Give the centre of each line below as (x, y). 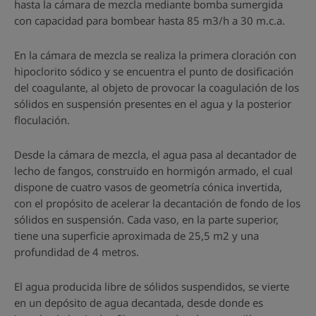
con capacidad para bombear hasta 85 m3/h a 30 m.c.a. (150, 20)
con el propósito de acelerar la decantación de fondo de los (157, 203)
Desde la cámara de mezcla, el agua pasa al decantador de (155, 154)
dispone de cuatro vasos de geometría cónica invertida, (148, 187)
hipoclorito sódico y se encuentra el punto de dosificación (154, 71)
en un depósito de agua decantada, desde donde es (139, 302)
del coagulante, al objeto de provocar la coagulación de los (157, 87)
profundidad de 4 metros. (77, 251)
